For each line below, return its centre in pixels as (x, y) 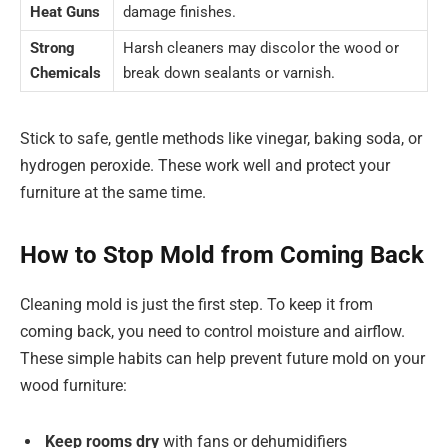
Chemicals (65, 72)
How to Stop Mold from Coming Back (222, 255)
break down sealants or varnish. (229, 72)
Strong (52, 47)
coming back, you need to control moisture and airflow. (212, 331)
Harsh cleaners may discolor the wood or (261, 47)
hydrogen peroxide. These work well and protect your (205, 165)
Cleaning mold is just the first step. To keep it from (196, 304)
